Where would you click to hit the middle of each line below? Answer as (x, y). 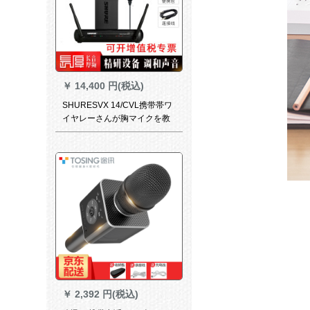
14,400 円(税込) (109, 86)
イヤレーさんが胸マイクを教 (116, 119)
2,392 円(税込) (106, 294)
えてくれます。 (91, 132)
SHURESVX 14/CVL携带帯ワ (117, 106)
